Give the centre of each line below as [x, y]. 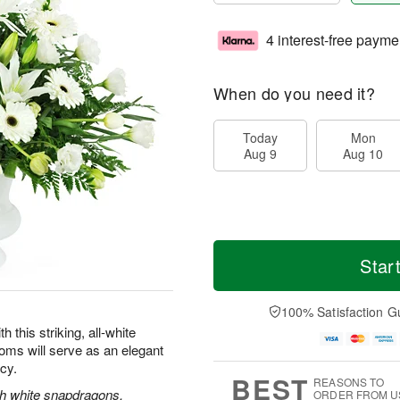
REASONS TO [349, 382]
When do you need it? [294, 93]
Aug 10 [363, 154]
